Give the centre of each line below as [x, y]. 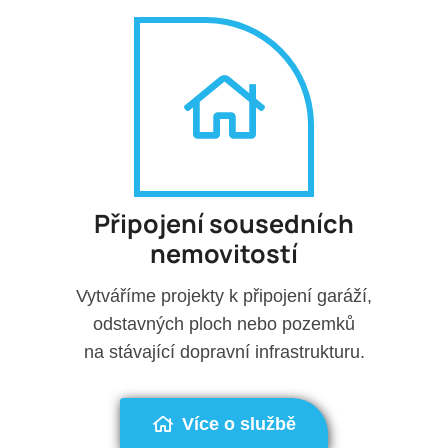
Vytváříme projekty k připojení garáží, [224, 295]
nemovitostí [224, 254]
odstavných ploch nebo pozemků [224, 323]
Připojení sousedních [224, 224]
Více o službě [238, 423]
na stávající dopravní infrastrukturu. [224, 351]
